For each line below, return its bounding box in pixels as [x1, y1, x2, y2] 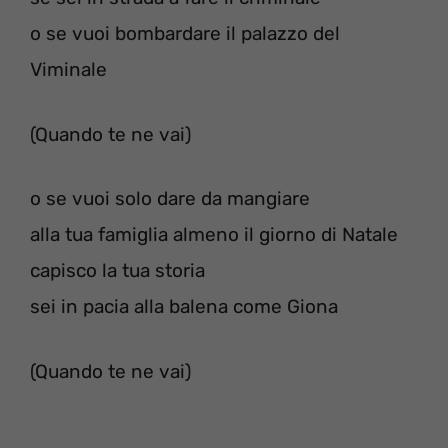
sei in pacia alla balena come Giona [30, 295, 338, 319]
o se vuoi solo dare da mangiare [30, 187, 310, 211]
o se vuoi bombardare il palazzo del [30, 22, 340, 46]
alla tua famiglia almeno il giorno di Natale [30, 223, 398, 247]
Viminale [30, 58, 107, 82]
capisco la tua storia [30, 259, 205, 283]
